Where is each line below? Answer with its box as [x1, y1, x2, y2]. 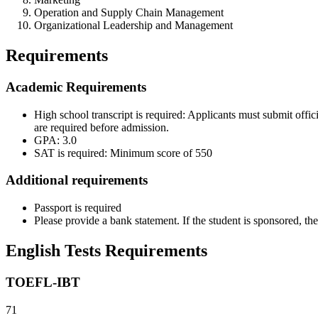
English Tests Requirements [6, 241, 207, 260]
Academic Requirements [6, 79, 146, 94]
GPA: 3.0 [34, 133, 77, 146]
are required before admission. [34, 121, 169, 133]
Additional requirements [6, 172, 148, 188]
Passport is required [34, 202, 121, 214]
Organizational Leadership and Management [34, 19, 233, 32]
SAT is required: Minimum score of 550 [34, 146, 212, 159]
